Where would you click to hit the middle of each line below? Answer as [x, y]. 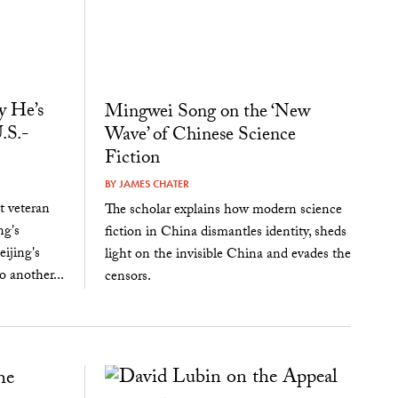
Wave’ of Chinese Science [200, 136]
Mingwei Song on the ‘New [207, 113]
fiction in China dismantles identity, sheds [225, 233]
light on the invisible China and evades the [227, 255]
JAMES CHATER [154, 183]
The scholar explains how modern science [223, 211]
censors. [127, 277]
